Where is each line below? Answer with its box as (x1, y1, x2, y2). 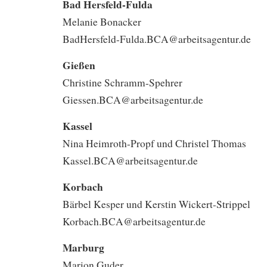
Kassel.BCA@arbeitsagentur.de (63, 153, 198, 167)
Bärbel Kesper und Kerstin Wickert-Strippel (63, 197, 250, 211)
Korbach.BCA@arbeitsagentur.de (63, 214, 206, 228)
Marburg (63, 239, 104, 255)
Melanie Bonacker (63, 14, 141, 29)
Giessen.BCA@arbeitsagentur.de (63, 92, 203, 107)
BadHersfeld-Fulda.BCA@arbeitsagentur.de (63, 32, 251, 46)
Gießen (63, 57, 95, 73)
